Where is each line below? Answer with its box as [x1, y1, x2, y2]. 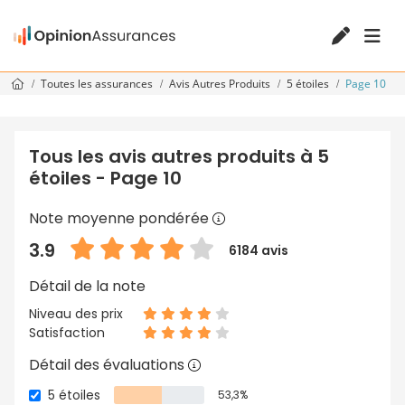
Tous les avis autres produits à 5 [29, 144, 329, 170]
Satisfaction [29, 324, 105, 343]
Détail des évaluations [29, 354, 188, 376]
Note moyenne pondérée [29, 208, 212, 230]
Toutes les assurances [41, 76, 155, 92]
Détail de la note [29, 276, 149, 297]
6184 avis [229, 240, 288, 259]
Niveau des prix [29, 305, 123, 324]
